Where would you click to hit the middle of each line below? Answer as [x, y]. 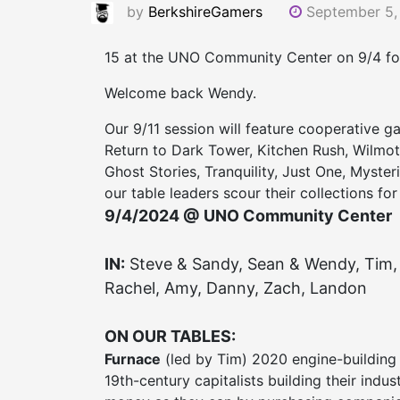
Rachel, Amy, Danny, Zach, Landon [236, 288]
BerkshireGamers [205, 12]
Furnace [133, 359]
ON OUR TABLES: [170, 337]
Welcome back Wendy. [180, 93]
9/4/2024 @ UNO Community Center [248, 216]
